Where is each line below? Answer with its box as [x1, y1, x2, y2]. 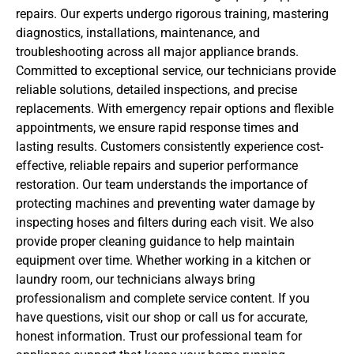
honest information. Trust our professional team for [16, 328, 302, 344]
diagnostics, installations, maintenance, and [16, 24, 260, 40]
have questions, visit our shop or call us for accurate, [16, 309, 307, 325]
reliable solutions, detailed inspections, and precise [16, 81, 297, 97]
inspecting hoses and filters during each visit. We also [16, 214, 314, 230]
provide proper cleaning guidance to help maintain [16, 233, 295, 249]
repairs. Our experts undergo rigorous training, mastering [16, 6, 329, 21]
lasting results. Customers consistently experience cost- [16, 138, 323, 154]
